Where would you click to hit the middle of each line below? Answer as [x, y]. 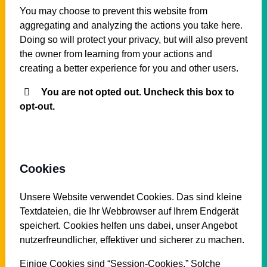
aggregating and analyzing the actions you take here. [131, 25]
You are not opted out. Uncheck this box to [137, 92]
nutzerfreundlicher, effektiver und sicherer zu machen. [132, 240]
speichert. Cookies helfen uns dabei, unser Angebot [128, 225]
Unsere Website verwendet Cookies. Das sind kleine [131, 197]
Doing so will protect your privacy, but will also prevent [133, 39]
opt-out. [37, 106]
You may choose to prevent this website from [113, 11]
